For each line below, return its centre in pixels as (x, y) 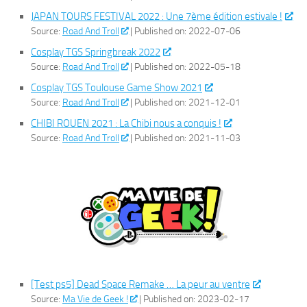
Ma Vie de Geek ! (95, 299)
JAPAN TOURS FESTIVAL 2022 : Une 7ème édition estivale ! (157, 17)
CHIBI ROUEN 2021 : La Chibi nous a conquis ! (126, 124)
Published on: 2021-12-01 (188, 102)
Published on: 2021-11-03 (188, 138)
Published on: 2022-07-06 (188, 31)
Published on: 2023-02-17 (197, 299)
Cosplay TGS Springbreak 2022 (96, 52)
